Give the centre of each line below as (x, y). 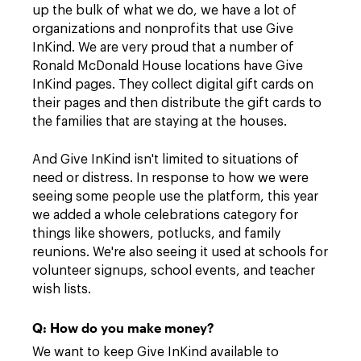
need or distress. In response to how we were (170, 178)
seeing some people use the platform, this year (175, 197)
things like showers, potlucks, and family (156, 234)
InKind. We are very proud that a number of (163, 48)
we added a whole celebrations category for (165, 215)
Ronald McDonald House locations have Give (168, 66)
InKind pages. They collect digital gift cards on (173, 85)
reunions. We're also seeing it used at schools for (180, 252)
